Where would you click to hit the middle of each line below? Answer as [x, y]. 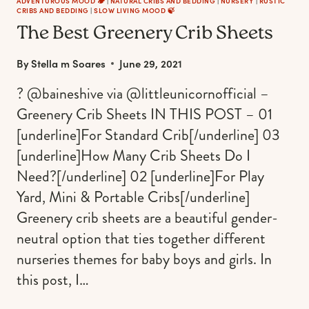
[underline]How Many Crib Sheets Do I [133, 156]
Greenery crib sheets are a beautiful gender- [147, 218]
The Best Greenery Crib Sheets [145, 35]
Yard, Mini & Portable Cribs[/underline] [133, 197]
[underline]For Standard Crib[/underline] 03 [148, 135]
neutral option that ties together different [141, 239]
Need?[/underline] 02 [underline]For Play [140, 177]
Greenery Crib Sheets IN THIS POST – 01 [144, 114]
